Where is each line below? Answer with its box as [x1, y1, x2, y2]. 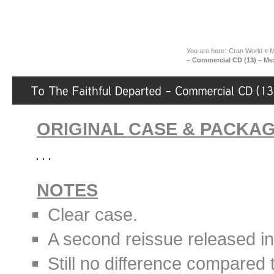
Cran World [228, 47, 262, 54]
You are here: [187, 47, 229, 54]
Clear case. [48, 204, 138, 224]
